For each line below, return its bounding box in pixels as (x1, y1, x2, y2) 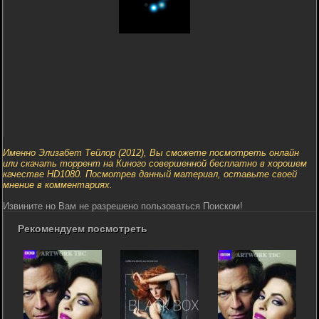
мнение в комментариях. (3, 179, 113, 190)
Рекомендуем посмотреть (18, 222, 147, 234)
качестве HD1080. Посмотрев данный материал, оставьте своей (3, 168, 297, 179)
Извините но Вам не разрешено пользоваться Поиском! (3, 200, 243, 211)
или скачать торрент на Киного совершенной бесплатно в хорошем (3, 157, 307, 169)
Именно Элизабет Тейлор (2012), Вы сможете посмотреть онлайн (3, 147, 299, 158)
